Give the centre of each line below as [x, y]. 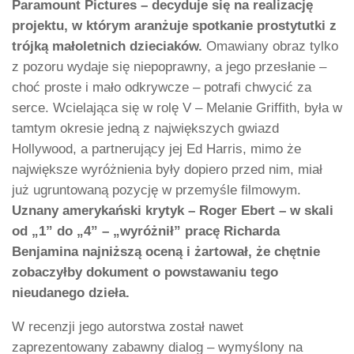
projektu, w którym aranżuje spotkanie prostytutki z [174, 26]
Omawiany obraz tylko [270, 47]
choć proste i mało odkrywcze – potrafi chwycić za [162, 88]
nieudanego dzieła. [71, 293]
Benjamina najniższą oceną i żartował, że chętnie [166, 252]
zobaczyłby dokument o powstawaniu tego [145, 273]
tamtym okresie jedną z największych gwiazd [145, 129]
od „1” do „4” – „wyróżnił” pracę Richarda [146, 232]
